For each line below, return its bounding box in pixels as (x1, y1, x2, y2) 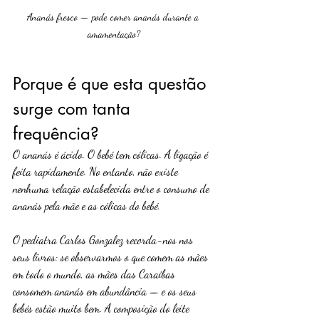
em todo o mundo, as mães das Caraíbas (13, 267, 178, 281)
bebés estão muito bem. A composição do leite (13, 301, 192, 315)
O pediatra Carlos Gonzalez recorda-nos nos (13, 233, 196, 247)
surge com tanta (13, 98, 135, 120)
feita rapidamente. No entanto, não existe (13, 164, 181, 179)
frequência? (13, 122, 99, 145)
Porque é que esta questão (13, 73, 211, 95)
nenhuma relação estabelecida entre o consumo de (13, 182, 212, 196)
